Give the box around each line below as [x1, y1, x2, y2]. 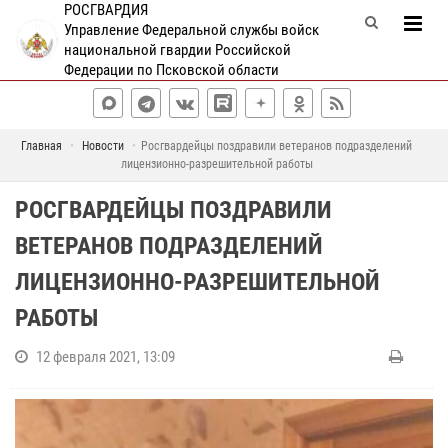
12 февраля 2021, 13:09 [36, 348, 175, 366]
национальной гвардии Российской [64, 41, 292, 59]
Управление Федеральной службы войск [64, 21, 320, 39]
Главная [21, 139, 62, 153]
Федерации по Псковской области [64, 61, 280, 79]
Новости [82, 139, 124, 153]
